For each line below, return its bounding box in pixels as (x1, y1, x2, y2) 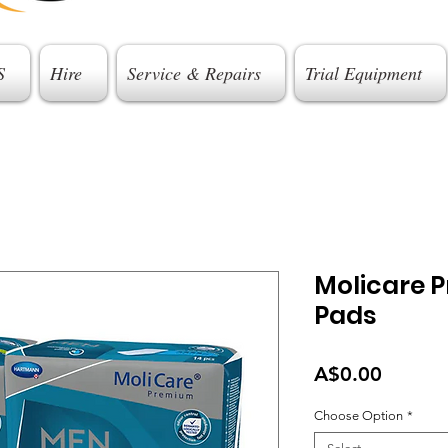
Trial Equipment (304, 61, 422, 85)
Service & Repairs (126, 61, 261, 85)
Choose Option (314, 408, 403, 423)
